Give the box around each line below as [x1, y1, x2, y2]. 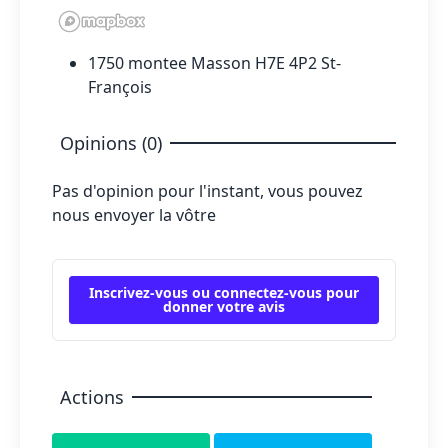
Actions [60, 384, 124, 409]
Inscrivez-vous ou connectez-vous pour [89, 282, 359, 302]
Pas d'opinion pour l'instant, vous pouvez [52, 179, 363, 202]
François [88, 75, 152, 98]
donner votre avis [163, 296, 285, 316]
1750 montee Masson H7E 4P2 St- [88, 51, 341, 74]
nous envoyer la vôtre [52, 203, 216, 226]
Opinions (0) [60, 130, 162, 155]
